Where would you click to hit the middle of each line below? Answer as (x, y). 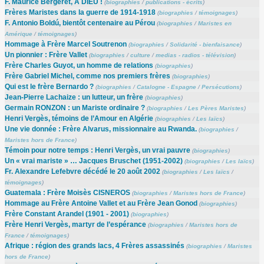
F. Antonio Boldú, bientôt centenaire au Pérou (80, 23)
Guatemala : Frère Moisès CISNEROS (67, 193)
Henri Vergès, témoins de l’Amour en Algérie (79, 119)
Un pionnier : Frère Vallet (46, 55)
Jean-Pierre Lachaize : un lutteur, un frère (74, 98)
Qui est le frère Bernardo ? (49, 87)
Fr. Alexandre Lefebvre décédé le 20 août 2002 (82, 172)
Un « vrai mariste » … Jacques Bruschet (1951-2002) (93, 161)
